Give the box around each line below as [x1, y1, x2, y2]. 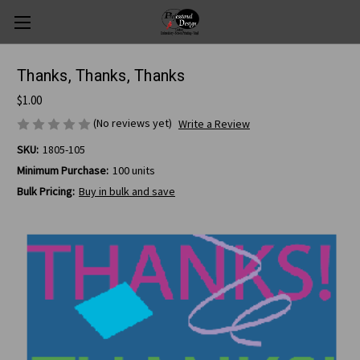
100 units [112, 163, 155, 178]
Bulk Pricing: [17, 184, 75, 199]
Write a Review [178, 117, 250, 132]
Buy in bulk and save [78, 184, 175, 199]
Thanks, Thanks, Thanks [17, 66, 186, 86]
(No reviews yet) [93, 116, 172, 130]
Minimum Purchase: [17, 163, 108, 178]
